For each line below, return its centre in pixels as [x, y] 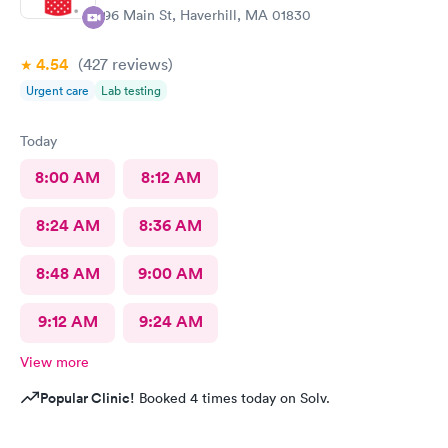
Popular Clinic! [87, 397]
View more [54, 361]
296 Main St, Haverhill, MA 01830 [203, 14]
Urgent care [57, 90]
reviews [138, 63]
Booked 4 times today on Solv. [232, 397]
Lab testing [131, 90]
